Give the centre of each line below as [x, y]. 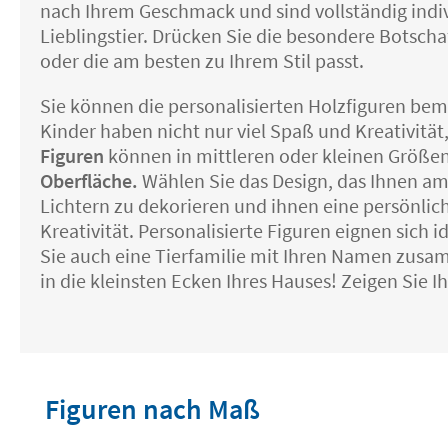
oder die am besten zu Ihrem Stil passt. [202, 61]
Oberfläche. [89, 181]
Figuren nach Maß [152, 409]
